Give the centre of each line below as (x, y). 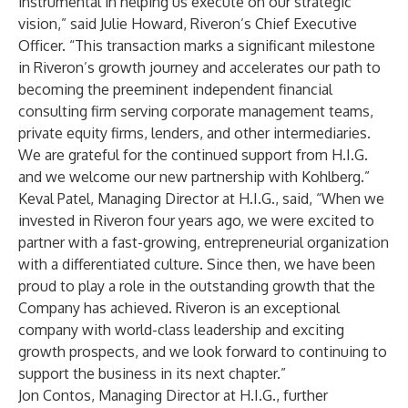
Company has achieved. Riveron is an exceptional (179, 308)
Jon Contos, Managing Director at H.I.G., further (173, 395)
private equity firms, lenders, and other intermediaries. (194, 133)
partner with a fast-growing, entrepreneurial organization (204, 242)
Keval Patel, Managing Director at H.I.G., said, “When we (201, 199)
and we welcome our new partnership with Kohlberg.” (194, 177)
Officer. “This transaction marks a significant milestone (197, 46)
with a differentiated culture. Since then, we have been (197, 264)
